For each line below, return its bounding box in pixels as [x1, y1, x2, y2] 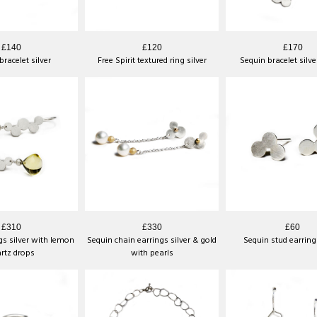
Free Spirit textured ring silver [97, 53, 207, 68]
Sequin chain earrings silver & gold [87, 233, 217, 248]
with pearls [130, 246, 173, 260]
